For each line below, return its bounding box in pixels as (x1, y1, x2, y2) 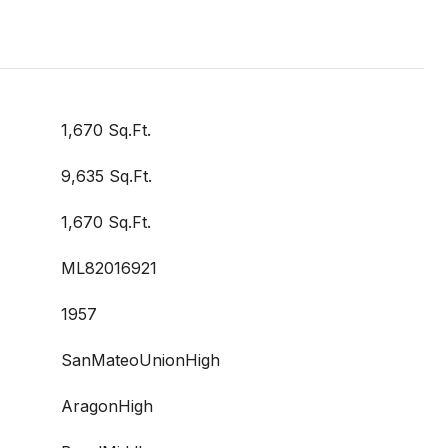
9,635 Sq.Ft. (61, 166, 152, 186)
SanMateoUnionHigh (61, 350, 220, 370)
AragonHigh (61, 396, 153, 416)
